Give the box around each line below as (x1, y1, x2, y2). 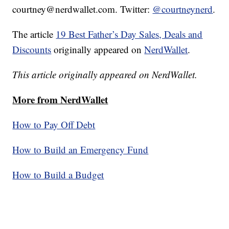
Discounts (12, 43, 52, 56)
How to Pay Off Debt (12, 118, 96, 131)
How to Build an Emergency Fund (12, 143, 149, 156)
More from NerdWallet (12, 93, 108, 107)
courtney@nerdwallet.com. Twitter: (12, 3, 153, 16)
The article (12, 28, 56, 41)
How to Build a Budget (12, 168, 104, 181)
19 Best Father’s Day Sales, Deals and (56, 28, 203, 41)
